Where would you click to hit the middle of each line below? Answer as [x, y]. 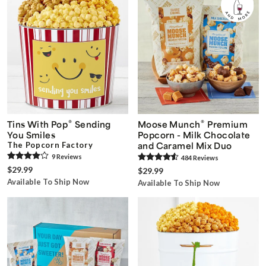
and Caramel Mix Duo [185, 146]
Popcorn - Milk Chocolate [194, 135]
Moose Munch [169, 124]
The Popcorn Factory [50, 145]
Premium [227, 124]
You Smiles [31, 135]
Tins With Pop [38, 124]
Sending [92, 124]
